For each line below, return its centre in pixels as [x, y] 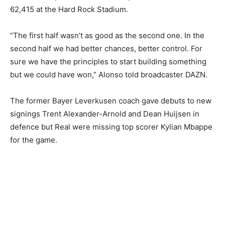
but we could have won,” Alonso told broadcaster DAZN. [109, 75]
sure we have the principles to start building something [108, 62]
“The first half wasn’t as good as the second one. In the [107, 36]
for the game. [34, 140]
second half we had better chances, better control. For [106, 49]
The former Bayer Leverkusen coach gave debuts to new [111, 101]
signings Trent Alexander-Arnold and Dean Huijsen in [105, 114]
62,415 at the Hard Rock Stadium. [69, 10]
